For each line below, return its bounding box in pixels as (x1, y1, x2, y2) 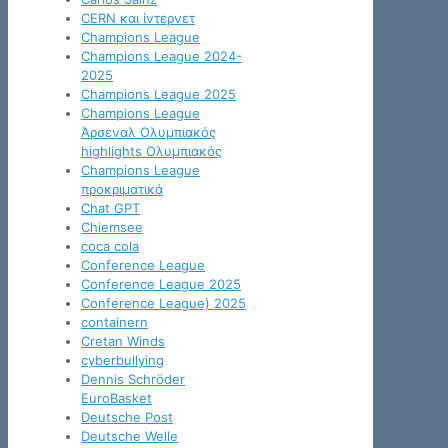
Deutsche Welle (81, 428, 178, 445)
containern (81, 314, 148, 331)
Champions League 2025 (81, 86, 236, 103)
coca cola (81, 238, 139, 255)
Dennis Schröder (81, 371, 185, 388)
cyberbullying (81, 352, 164, 369)
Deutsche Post (81, 409, 173, 426)
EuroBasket (81, 390, 152, 407)
